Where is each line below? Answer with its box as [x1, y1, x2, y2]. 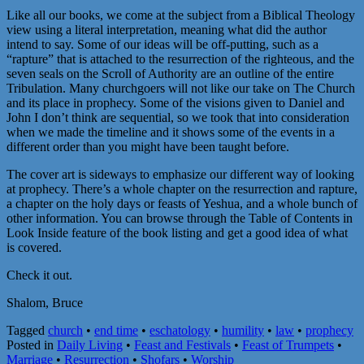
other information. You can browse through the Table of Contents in [6, 210, 353, 225]
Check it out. [6, 267, 72, 282]
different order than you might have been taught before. [6, 139, 289, 154]
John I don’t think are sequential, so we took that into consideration [6, 110, 349, 124]
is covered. [6, 240, 62, 254]
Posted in [6, 337, 57, 352]
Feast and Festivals [134, 337, 231, 352]
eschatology [149, 323, 210, 337]
